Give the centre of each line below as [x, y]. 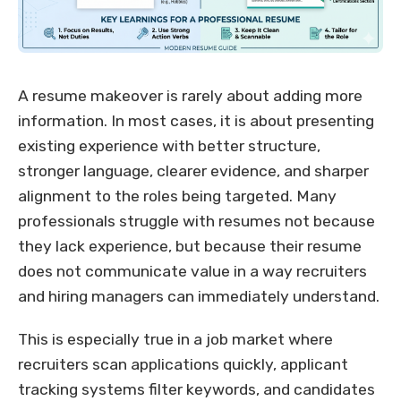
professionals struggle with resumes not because [196, 222]
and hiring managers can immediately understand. [199, 297]
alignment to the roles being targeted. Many [177, 196]
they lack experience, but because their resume [190, 247]
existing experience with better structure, [169, 146]
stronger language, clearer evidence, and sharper [193, 171]
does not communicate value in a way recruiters [192, 272]
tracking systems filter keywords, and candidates [196, 390]
